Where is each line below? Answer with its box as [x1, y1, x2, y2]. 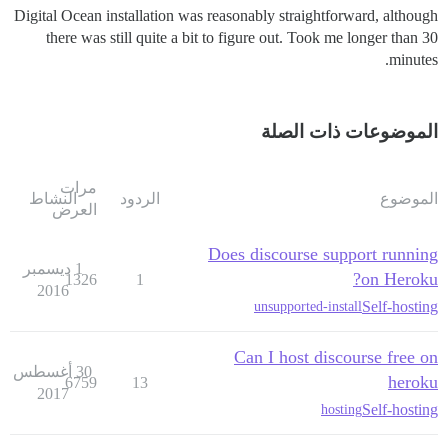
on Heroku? [361, 268, 438, 289]
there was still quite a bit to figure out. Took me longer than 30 [46, 28, 438, 46]
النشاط [28, 189, 77, 207]
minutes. [389, 50, 438, 68]
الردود [119, 189, 160, 207]
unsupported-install [254, 299, 362, 315]
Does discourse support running [208, 243, 438, 264]
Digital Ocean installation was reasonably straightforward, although [14, 6, 438, 24]
